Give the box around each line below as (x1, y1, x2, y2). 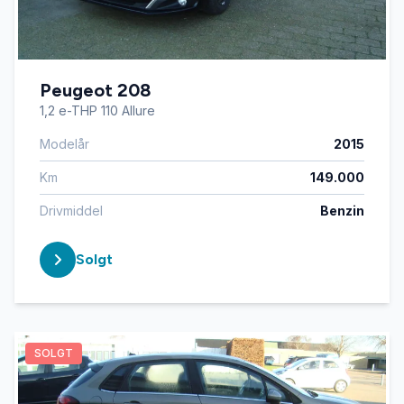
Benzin (320, 203, 364, 218)
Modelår (40, 136, 89, 151)
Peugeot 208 (40, 79, 151, 101)
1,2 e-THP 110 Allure (40, 103, 155, 118)
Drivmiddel (40, 203, 103, 218)
